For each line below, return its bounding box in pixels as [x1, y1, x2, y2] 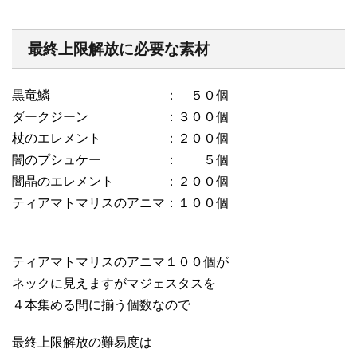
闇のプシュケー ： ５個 [12, 153, 229, 167]
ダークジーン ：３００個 [12, 110, 229, 124]
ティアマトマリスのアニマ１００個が [12, 255, 229, 269]
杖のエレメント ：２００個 [12, 131, 229, 146]
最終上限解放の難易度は [12, 335, 152, 350]
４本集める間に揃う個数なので [12, 298, 190, 312]
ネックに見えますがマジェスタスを [12, 277, 216, 291]
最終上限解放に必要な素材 [28, 41, 210, 58]
